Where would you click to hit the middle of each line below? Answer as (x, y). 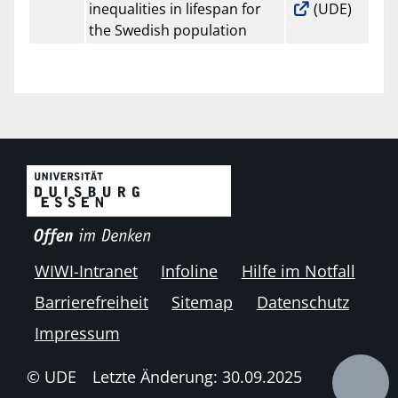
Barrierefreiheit (91, 302)
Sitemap (203, 302)
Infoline (190, 271)
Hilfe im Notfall (298, 271)
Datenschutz (302, 302)
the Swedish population (168, 31)
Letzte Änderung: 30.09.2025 (197, 377)
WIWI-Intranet (86, 271)
